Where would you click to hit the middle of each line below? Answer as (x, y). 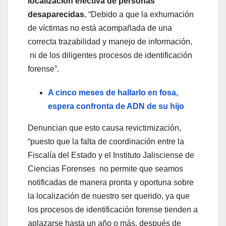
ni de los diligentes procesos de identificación (110, 55)
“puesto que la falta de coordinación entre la (106, 141)
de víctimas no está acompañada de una (100, 28)
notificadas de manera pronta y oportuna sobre (111, 182)
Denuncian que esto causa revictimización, (104, 128)
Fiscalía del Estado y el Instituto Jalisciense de (111, 155)
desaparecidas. (57, 14)
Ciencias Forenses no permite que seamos (105, 168)
